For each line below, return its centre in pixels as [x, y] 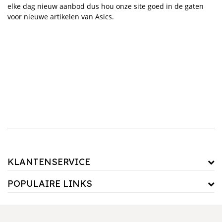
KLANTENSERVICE [49, 162]
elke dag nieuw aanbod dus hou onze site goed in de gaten [106, 6]
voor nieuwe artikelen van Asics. [61, 16]
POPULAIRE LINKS [50, 183]
